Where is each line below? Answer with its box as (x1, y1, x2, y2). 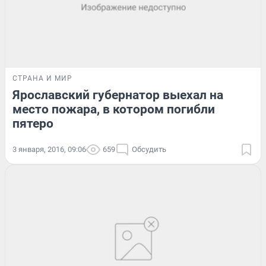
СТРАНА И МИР (12, 74, 72, 83)
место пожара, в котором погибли (12, 102, 215, 117)
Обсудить (132, 145, 166, 154)
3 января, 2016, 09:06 (12, 145, 86, 154)
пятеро (12, 116, 53, 131)
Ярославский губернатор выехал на (12, 88, 223, 103)
